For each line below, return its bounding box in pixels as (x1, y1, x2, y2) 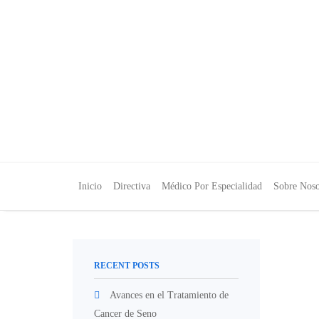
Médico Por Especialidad (162, 181, 262, 192)
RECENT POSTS (94, 261, 159, 271)
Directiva (113, 181, 150, 192)
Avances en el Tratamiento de (110, 290, 229, 300)
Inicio (78, 181, 102, 192)
